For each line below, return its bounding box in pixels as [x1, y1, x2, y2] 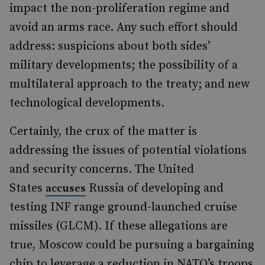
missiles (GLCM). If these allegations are [9, 219, 228, 234]
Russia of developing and [86, 181, 224, 196]
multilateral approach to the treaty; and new [9, 77, 250, 92]
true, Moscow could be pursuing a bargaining [9, 238, 254, 253]
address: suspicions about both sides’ [9, 39, 211, 54]
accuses [46, 182, 86, 195]
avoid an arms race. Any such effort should [9, 20, 238, 35]
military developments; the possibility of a [9, 58, 238, 73]
